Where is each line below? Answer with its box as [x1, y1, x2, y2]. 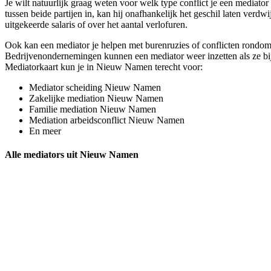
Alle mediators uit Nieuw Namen [5, 149, 139, 160]
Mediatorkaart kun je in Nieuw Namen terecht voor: [5, 61, 203, 72]
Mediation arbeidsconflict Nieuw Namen [29, 114, 184, 125]
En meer [29, 125, 61, 136]
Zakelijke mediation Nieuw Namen [29, 93, 163, 103]
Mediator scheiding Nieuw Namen [29, 82, 161, 93]
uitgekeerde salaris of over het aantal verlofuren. [5, 19, 188, 30]
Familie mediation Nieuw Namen [29, 103, 156, 114]
